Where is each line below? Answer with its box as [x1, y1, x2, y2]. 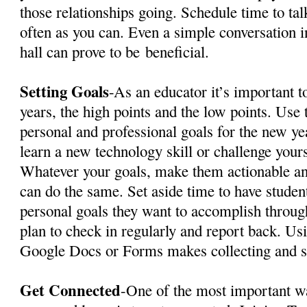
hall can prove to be [20, 40, 146, 62]
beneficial [145, 40, 206, 62]
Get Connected [20, 278, 121, 302]
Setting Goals [20, 79, 110, 103]
